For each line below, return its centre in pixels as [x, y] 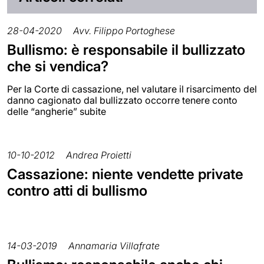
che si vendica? [58, 67]
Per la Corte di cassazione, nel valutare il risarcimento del [132, 89]
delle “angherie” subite [57, 112]
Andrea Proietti [99, 155]
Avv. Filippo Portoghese [124, 31]
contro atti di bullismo [77, 191]
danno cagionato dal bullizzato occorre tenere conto [122, 100]
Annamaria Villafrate [114, 246]
